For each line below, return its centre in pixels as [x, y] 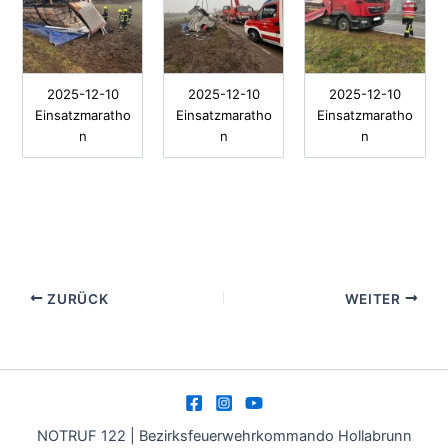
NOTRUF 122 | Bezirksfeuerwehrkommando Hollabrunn [224, 436]
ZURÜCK [76, 298]
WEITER [374, 298]
